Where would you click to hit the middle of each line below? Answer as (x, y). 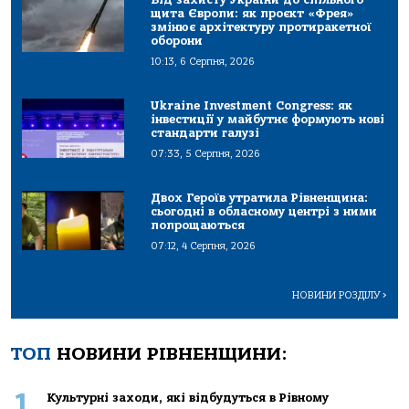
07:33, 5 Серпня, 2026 (206, 154)
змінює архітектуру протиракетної (262, 27)
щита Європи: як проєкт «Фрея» (253, 14)
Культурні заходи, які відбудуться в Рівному (187, 398)
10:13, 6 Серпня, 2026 (203, 62)
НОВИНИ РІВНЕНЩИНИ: (169, 354)
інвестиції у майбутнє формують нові (268, 120)
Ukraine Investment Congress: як (252, 106)
